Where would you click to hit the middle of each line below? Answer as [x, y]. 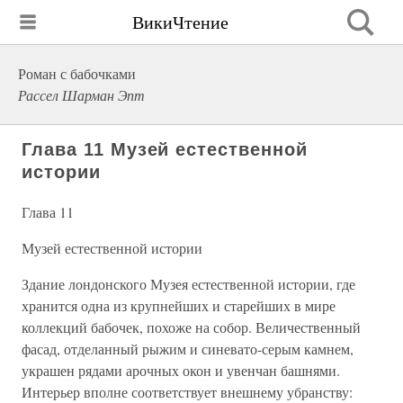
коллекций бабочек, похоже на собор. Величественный [191, 327]
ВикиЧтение [180, 22]
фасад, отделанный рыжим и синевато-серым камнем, [188, 349]
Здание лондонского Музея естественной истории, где [188, 284]
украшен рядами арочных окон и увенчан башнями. [181, 370]
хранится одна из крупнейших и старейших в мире [179, 305]
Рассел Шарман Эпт [81, 95]
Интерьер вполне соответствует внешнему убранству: [187, 392]
